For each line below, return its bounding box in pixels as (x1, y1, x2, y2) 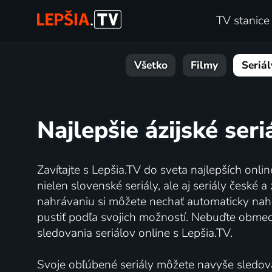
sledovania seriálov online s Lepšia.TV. (36, 225, 233, 241)
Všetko (134, 58, 168, 73)
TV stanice (216, 13, 270, 29)
